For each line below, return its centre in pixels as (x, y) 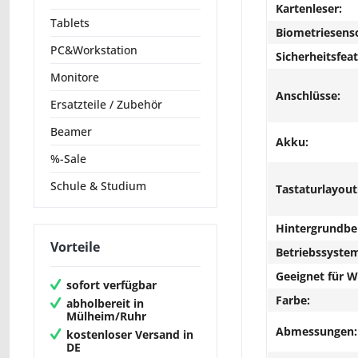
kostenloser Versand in (130, 334)
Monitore (75, 78)
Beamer (71, 132)
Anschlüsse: (308, 95)
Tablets (70, 23)
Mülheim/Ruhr (106, 316)
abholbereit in (105, 303)
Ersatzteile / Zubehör (106, 105)
